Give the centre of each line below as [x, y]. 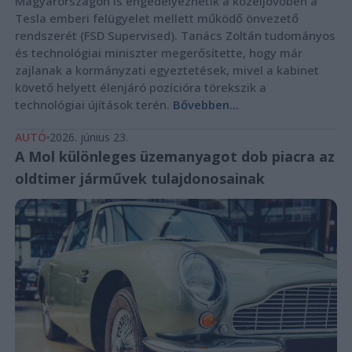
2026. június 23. [88, 137]
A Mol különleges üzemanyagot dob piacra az [174, 156]
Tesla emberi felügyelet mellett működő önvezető [156, 18]
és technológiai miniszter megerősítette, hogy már [158, 52]
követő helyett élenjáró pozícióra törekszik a [140, 87]
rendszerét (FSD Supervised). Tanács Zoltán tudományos [175, 35]
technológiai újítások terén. [93, 104]
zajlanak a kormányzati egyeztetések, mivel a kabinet [167, 70]
